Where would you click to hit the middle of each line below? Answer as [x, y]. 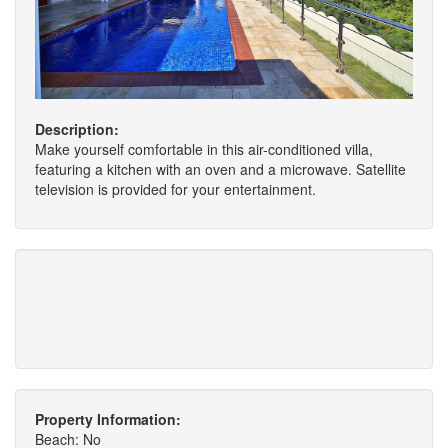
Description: [77, 129]
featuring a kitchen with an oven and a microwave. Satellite [220, 169]
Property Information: [108, 419]
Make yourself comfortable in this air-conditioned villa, [204, 149]
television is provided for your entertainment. [175, 189]
